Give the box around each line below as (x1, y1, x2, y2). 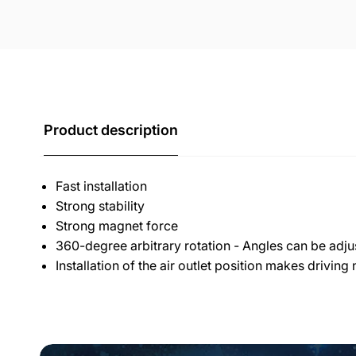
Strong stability (56, 198, 145, 215)
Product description (44, 122, 178, 139)
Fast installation (56, 178, 147, 195)
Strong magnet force (56, 218, 178, 234)
